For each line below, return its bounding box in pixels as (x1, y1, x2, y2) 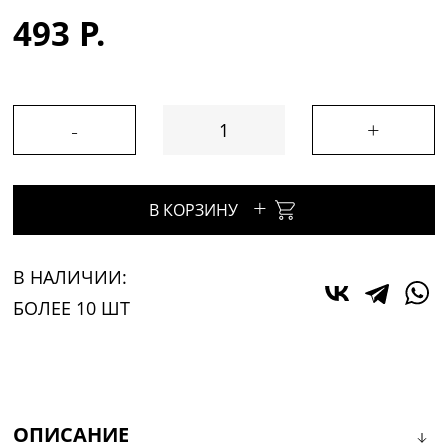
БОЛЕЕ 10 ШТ (13, 296, 131, 321)
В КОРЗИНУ (148, 199, 238, 222)
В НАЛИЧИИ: (13, 265, 128, 290)
